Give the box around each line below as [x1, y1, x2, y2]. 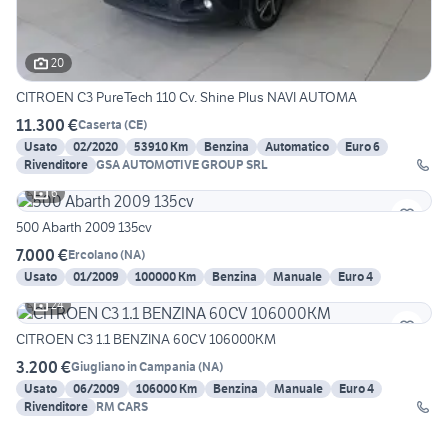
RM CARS [96, 398, 148, 414]
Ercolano [68, 247, 118, 263]
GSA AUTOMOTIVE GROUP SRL [96, 156, 268, 172]
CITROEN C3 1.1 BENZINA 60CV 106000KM [16, 329, 276, 348]
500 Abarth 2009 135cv [16, 217, 152, 236]
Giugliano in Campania [71, 359, 196, 375]
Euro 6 [345, 138, 380, 154]
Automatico [265, 138, 329, 154]
